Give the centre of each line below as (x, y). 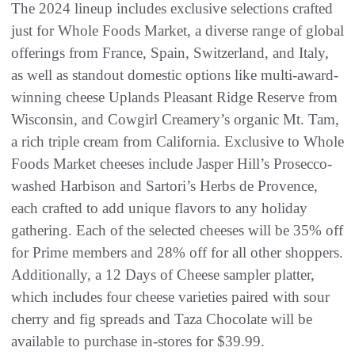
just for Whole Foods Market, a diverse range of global (177, 30)
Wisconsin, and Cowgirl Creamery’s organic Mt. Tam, (175, 119)
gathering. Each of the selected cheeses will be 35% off (177, 230)
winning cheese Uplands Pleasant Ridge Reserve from (174, 97)
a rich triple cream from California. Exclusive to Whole (177, 141)
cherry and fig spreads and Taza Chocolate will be (162, 319)
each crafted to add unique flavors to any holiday (159, 208)
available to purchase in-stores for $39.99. (138, 341)
